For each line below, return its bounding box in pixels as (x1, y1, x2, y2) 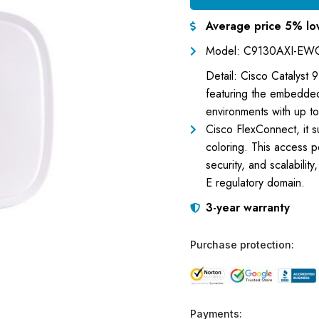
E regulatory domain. (206, 174, 305, 191)
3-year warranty (206, 199, 290, 216)
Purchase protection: (189, 239, 294, 251)
